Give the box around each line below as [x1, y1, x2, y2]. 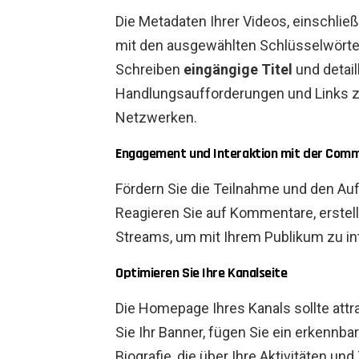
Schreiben [115, 61, 184, 79]
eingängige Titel [184, 61, 292, 79]
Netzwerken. [115, 109, 197, 127]
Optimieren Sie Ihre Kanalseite [115, 264, 288, 283]
